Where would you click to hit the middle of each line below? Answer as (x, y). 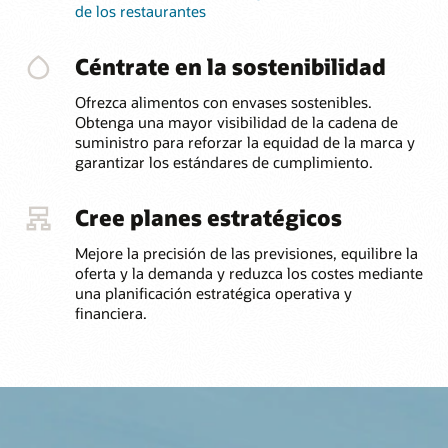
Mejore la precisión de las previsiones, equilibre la (246, 252)
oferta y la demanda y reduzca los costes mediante (248, 272)
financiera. (110, 312)
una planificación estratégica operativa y (213, 292)
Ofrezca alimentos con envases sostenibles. (223, 101)
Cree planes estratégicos (208, 217)
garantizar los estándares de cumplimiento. (223, 161)
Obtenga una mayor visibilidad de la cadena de (236, 121)
